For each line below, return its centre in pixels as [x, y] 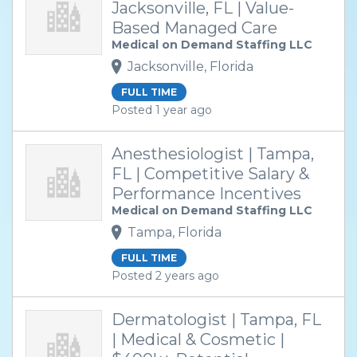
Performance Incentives [206, 194]
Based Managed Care [194, 28]
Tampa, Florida [175, 232]
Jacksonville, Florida [190, 66]
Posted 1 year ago [162, 110]
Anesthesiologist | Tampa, [213, 154]
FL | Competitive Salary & [210, 174]
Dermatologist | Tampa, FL [216, 320]
